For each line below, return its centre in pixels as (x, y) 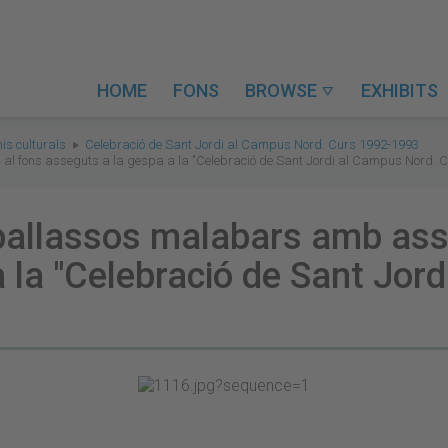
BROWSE (283, 90)
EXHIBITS (399, 90)
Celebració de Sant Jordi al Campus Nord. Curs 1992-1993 (252, 144)
